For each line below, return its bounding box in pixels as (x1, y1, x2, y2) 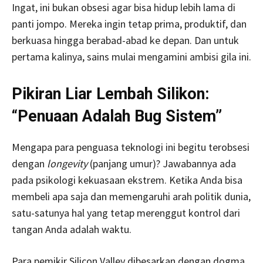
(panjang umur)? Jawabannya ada (87, 157, 236, 171)
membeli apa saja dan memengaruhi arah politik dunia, (12, 190, 251, 204)
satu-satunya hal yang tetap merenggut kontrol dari (12, 206, 240, 220)
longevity (47, 157, 87, 171)
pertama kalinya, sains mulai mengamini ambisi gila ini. (12, 50, 251, 64)
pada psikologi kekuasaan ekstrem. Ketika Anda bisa (12, 173, 242, 187)
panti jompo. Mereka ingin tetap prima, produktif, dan (12, 17, 247, 31)
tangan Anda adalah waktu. (12, 222, 131, 237)
